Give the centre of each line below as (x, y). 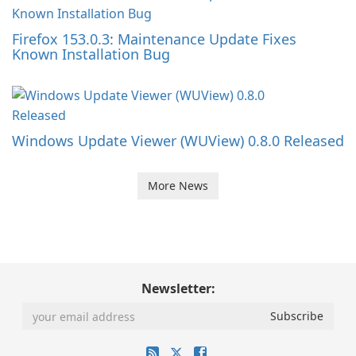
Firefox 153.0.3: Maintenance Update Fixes (154, 39)
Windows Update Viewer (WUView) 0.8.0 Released (178, 141)
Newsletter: (178, 289)
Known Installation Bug (91, 54)
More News (178, 186)
